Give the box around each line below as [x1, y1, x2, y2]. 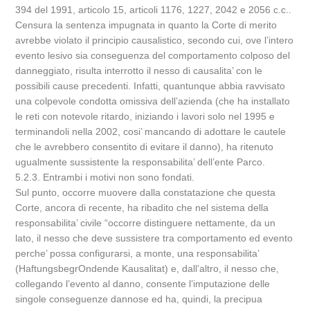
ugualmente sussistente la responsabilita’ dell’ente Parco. [15, 156, 266, 167]
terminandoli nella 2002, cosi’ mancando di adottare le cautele [15, 126, 286, 137]
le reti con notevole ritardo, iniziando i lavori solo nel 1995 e [15, 111, 275, 122]
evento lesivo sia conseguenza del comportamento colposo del [15, 50, 291, 61]
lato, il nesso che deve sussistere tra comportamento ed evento [15, 232, 293, 244]
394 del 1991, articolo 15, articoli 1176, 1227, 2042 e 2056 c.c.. [15, 4, 292, 15]
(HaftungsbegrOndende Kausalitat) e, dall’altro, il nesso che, [15, 263, 280, 274]
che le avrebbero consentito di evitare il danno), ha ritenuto [15, 141, 274, 152]
